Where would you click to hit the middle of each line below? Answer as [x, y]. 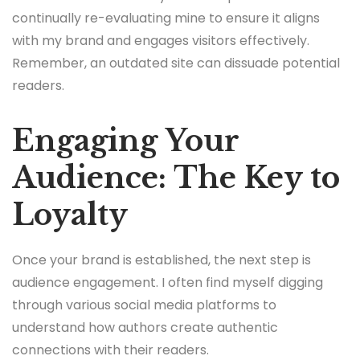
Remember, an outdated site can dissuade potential [176, 63]
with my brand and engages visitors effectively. [161, 40]
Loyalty [70, 215]
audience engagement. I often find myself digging [168, 283]
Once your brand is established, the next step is [162, 260]
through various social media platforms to [144, 305]
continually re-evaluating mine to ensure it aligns [166, 18]
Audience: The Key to [176, 178]
